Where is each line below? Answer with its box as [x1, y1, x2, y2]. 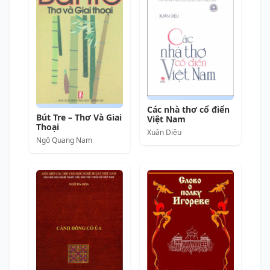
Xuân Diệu [147, 127, 181, 137]
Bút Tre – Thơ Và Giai [36, 111, 122, 123]
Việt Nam [147, 113, 186, 125]
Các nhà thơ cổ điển [147, 103, 230, 115]
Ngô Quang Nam [36, 134, 92, 145]
